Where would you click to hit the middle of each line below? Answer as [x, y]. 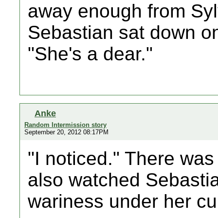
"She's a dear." [90, 54]
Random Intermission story [65, 125]
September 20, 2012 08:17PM [66, 132]
